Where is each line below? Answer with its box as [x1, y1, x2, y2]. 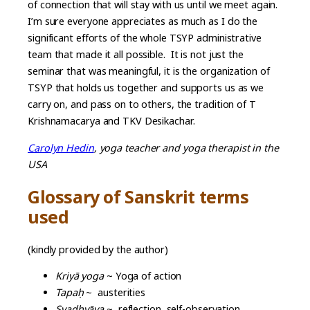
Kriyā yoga [55, 269, 104, 283]
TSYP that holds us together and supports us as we [28, 81, 264, 95]
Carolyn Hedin [28, 140, 94, 154]
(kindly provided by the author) [28, 242, 168, 256]
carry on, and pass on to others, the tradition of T [28, 98, 256, 111]
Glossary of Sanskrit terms [28, 185, 249, 209]
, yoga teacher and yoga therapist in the [93, 140, 279, 154]
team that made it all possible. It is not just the [28, 48, 244, 62]
